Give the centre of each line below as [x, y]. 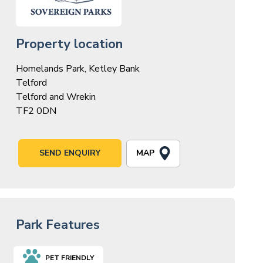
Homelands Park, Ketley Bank [77, 69]
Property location [69, 44]
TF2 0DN [36, 111]
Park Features [58, 225]
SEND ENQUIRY [70, 153]
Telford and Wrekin [55, 97]
